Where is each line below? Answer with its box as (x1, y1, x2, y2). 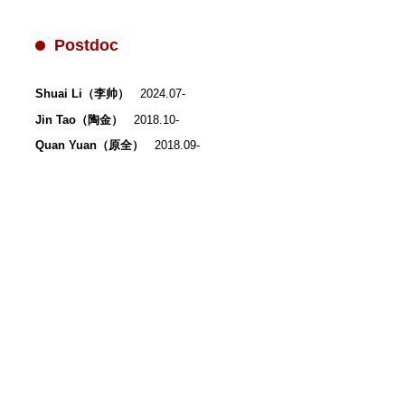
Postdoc (54, 36, 118, 55)
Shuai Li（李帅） (35, 86, 129, 100)
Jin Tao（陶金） (35, 112, 123, 127)
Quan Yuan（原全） (35, 138, 144, 153)
